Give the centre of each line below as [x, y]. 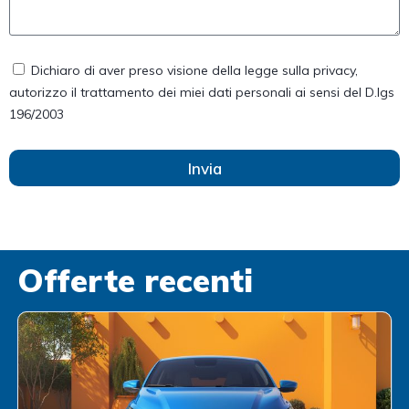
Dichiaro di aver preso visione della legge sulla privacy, [194, 71]
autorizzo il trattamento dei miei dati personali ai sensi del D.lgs [202, 93]
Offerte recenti [135, 281]
